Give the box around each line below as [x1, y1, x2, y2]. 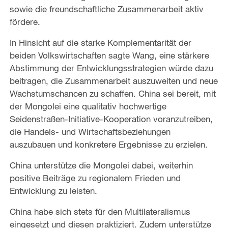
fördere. [9, 16, 40, 27]
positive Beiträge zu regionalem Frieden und [9, 173, 181, 184]
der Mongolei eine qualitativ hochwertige [9, 101, 166, 112]
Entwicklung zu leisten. [9, 185, 97, 196]
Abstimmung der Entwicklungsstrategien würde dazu [9, 63, 213, 74]
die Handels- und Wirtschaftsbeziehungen [9, 126, 170, 137]
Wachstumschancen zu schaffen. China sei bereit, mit [9, 88, 216, 99]
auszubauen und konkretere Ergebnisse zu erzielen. [9, 139, 208, 150]
